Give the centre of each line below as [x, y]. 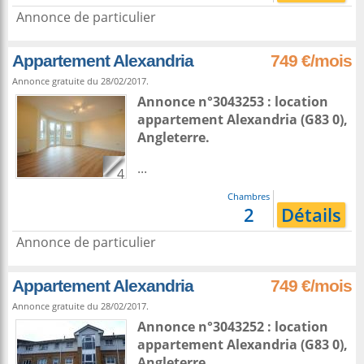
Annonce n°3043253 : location [233, 102]
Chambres [249, 196]
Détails [311, 215]
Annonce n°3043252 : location [233, 327]
